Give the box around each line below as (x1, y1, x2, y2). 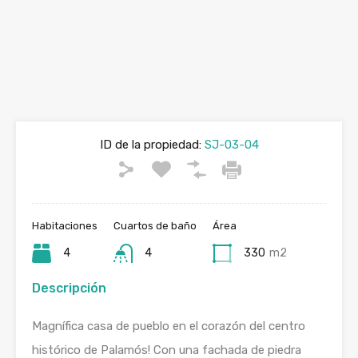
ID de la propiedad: (99, 137, 201, 152)
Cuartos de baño (113, 220, 197, 232)
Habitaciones (32, 220, 97, 232)
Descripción (32, 280, 106, 296)
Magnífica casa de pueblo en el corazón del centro (32, 319, 305, 333)
